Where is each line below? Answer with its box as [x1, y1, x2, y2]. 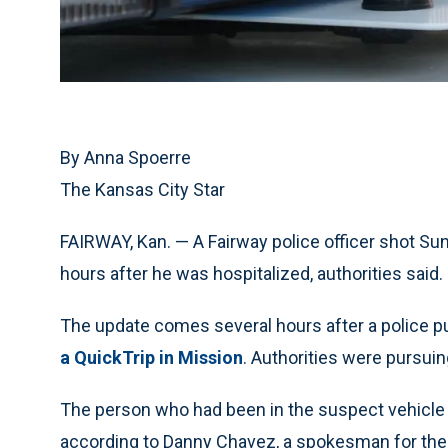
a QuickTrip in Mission [60, 347, 243, 369]
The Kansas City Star [60, 179, 225, 201]
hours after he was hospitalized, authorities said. [60, 263, 443, 285]
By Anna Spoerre [60, 147, 191, 169]
